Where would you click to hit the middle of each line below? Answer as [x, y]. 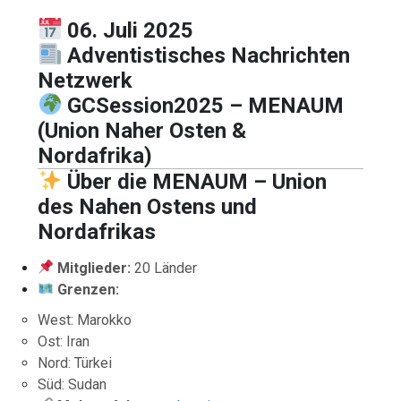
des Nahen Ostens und [148, 206]
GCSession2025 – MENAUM [206, 105]
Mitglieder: [94, 268]
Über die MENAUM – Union [197, 181]
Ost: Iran [64, 341]
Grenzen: [89, 289]
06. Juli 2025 [131, 30]
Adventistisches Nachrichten [209, 55]
